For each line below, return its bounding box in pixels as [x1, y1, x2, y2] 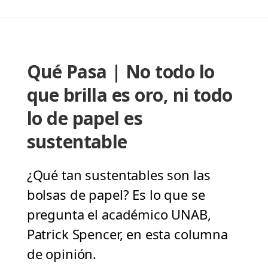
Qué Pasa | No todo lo [26, 59, 215, 84]
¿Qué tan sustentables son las [26, 166, 211, 184]
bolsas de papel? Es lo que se [26, 185, 205, 204]
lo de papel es [26, 106, 143, 131]
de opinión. [26, 245, 97, 263]
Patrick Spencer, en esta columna [26, 225, 228, 243]
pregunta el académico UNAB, [26, 205, 211, 224]
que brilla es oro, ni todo [26, 83, 233, 108]
